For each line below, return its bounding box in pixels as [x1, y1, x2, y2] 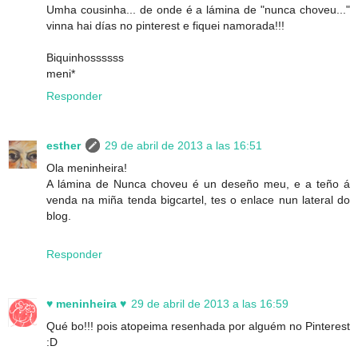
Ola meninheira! [46, 161, 127, 174]
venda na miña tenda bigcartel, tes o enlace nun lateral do [46, 193, 350, 206]
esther [46, 138, 81, 152]
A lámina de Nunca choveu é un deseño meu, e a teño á [46, 177, 350, 190]
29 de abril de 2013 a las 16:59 [131, 296, 288, 310]
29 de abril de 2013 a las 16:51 [105, 138, 262, 152]
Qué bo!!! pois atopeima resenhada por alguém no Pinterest [46, 319, 350, 332]
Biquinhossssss [46, 50, 124, 64]
